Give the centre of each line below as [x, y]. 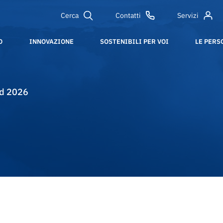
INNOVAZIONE [51, 42]
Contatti [128, 15]
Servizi [188, 15]
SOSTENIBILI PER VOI [134, 42]
